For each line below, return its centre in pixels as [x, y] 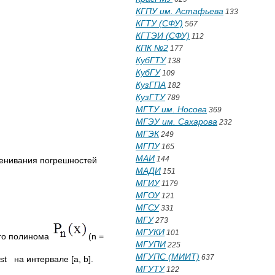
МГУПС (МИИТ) [168, 257]
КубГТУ [151, 60]
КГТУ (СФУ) [159, 23]
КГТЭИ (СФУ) [163, 36]
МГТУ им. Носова [171, 109]
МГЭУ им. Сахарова [176, 122]
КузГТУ [150, 97]
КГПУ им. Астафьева [180, 11]
